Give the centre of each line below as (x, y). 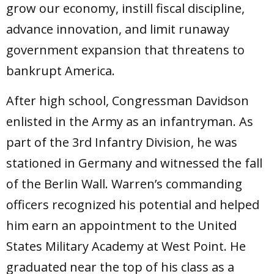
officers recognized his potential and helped (133, 205)
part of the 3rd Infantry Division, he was (122, 143)
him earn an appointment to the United (121, 226)
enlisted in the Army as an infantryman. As (130, 122)
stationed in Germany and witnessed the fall (134, 163)
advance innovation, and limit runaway (118, 29)
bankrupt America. (61, 71)
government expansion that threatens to (125, 50)
